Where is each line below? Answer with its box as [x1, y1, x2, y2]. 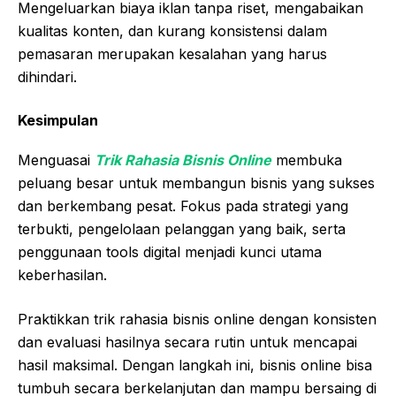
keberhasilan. [18, 266, 107, 285]
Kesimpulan [18, 111, 98, 130]
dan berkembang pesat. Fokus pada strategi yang [18, 197, 348, 216]
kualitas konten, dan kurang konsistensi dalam [18, 22, 327, 41]
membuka [271, 151, 342, 170]
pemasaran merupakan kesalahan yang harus [18, 45, 327, 64]
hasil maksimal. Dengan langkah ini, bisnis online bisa [18, 356, 372, 375]
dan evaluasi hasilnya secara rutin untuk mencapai [18, 333, 357, 352]
